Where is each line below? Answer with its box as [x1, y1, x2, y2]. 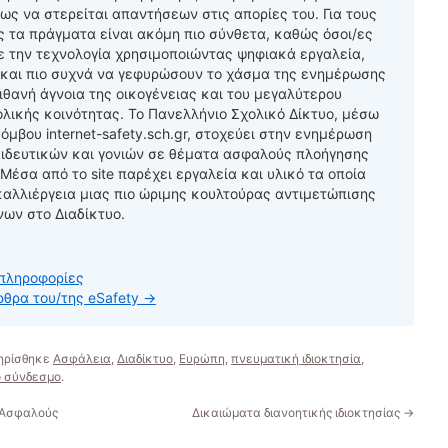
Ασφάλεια [53, 351, 111, 366]
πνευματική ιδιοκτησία [231, 351, 361, 366]
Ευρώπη [179, 351, 225, 366]
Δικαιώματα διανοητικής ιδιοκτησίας [192, 405, 403, 420]
